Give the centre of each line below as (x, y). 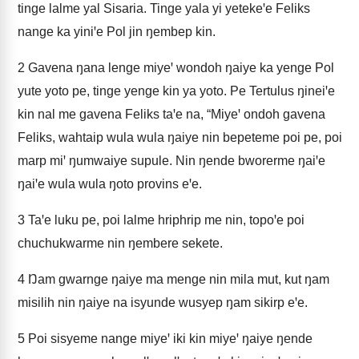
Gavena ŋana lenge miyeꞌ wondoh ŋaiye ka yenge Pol (179, 68)
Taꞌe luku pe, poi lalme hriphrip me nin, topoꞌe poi (165, 220)
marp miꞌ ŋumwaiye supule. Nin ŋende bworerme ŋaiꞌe (171, 161)
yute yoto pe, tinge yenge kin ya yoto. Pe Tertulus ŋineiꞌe (176, 91)
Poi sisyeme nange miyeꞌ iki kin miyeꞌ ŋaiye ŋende (169, 339)
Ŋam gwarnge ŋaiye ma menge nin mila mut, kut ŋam (177, 279)
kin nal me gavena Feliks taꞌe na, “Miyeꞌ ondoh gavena (171, 114)
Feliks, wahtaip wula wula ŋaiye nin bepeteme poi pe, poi (180, 137)
